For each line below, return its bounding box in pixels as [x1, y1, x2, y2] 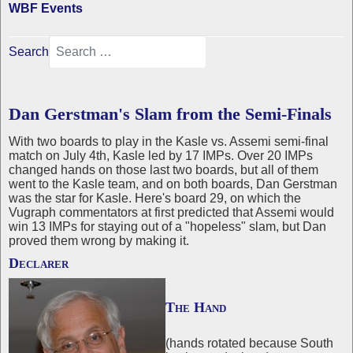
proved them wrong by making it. [9, 234, 189, 247]
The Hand [165, 299, 344, 315]
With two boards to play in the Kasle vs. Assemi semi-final [9, 135, 329, 148]
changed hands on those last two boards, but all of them [9, 163, 318, 176]
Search [9, 45, 49, 58]
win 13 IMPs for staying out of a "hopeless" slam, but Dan [9, 220, 326, 233]
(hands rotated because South [165, 336, 333, 350]
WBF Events [9, 2, 83, 15]
